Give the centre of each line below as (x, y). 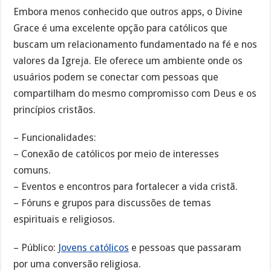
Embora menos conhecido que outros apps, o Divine (128, 11)
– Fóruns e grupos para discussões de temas (113, 203)
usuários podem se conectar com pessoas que (116, 77)
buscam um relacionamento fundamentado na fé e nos (135, 44)
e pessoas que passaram (185, 248)
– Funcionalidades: (55, 138)
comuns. (32, 171)
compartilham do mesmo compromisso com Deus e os (135, 93)
